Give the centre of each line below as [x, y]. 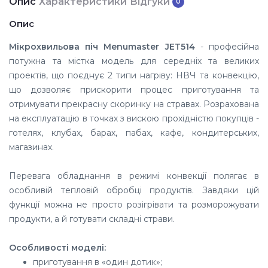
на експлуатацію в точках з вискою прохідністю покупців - [134, 118]
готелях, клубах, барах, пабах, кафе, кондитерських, [134, 133]
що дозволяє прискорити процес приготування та [134, 89]
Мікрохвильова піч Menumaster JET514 [102, 46]
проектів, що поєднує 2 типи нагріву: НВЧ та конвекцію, [134, 75]
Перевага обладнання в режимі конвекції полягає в [134, 176]
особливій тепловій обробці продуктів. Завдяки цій [134, 190]
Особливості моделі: [57, 247]
